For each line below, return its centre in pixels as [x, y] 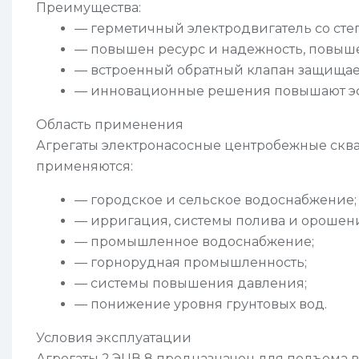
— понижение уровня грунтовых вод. [201, 304]
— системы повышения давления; [191, 283]
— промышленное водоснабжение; [194, 241]
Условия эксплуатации [114, 337]
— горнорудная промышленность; [191, 262]
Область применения [110, 124]
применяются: [85, 166]
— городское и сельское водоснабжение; [216, 200]
